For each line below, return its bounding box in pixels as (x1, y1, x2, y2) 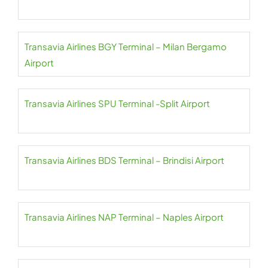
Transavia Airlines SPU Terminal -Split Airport (25, 98, 210, 109)
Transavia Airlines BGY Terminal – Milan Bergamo (25, 41, 227, 53)
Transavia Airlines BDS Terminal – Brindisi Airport (25, 154, 224, 166)
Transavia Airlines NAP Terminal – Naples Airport (25, 211, 224, 223)
